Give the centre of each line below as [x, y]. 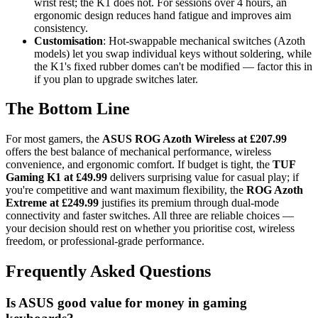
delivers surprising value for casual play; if [203, 177]
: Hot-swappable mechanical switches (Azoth [204, 40]
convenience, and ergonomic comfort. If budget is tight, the [139, 165]
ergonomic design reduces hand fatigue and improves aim [163, 15]
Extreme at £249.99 [52, 203]
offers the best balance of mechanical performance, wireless [138, 152]
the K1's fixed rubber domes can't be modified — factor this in [173, 66]
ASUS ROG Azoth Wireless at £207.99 [194, 139]
